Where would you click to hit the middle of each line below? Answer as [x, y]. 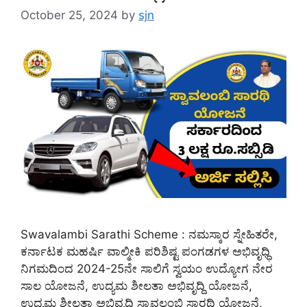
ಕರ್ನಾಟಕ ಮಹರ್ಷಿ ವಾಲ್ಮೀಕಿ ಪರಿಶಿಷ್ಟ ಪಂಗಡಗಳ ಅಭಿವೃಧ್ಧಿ [145, 252]
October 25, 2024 [69, 15]
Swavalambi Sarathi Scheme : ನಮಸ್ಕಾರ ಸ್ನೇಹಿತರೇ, [149, 235]
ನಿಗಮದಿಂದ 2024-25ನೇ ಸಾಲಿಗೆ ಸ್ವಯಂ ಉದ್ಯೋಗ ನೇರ [147, 269]
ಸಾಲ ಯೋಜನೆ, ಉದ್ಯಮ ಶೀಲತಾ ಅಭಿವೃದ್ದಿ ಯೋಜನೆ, [136, 286]
